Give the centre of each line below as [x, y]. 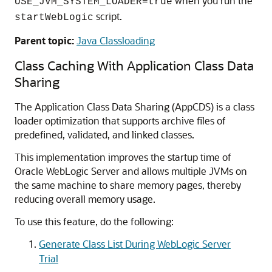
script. [108, 16]
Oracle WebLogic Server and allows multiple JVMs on [131, 171]
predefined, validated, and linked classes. [104, 134]
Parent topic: [44, 40]
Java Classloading [116, 40]
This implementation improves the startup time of [123, 157]
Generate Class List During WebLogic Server [135, 244]
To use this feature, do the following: [94, 221]
